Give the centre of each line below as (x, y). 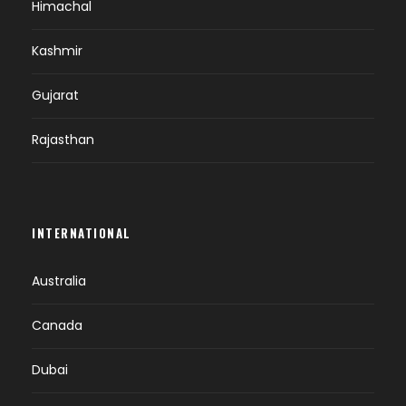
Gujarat (55, 95)
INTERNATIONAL (82, 233)
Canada (57, 325)
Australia (59, 281)
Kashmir (57, 51)
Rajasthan (63, 140)
